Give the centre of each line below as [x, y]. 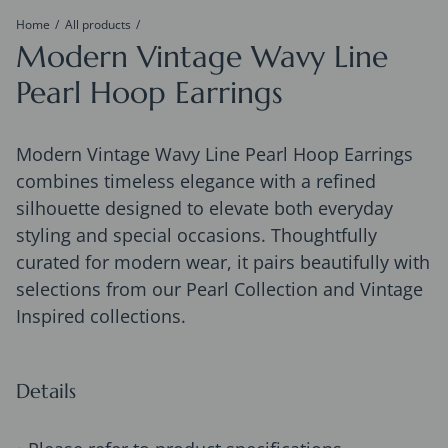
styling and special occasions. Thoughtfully [196, 234]
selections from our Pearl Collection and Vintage [219, 288]
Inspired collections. [101, 315]
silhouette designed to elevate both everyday [204, 207]
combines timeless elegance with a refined [196, 180]
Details [46, 391]
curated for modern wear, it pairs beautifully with [223, 261]
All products [98, 24]
